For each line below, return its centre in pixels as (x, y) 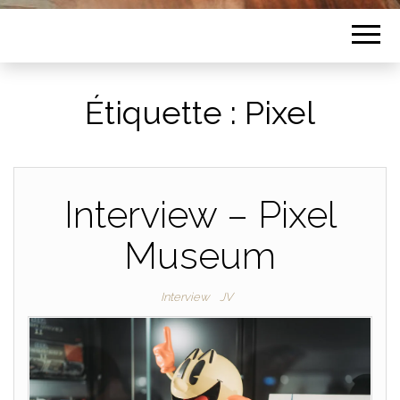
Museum (200, 256)
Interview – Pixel (200, 215)
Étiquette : (165, 112)
